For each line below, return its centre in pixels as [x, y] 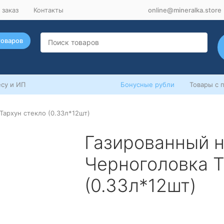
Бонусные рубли [147, 84]
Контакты [48, 10]
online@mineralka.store [185, 10]
